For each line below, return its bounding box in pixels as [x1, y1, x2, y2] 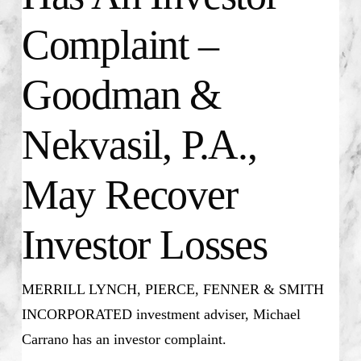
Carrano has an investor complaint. [21, 331, 226, 348]
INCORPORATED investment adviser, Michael [21, 306, 301, 323]
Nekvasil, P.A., [21, 120, 257, 168]
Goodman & [21, 70, 222, 118]
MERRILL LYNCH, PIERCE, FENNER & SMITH [21, 281, 324, 298]
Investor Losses [21, 220, 268, 268]
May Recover [21, 170, 238, 218]
